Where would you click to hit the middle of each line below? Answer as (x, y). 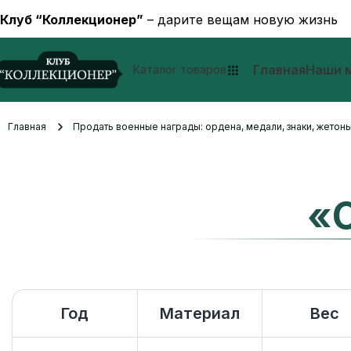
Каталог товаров (180, 69)
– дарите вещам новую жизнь (241, 19)
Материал (199, 313)
